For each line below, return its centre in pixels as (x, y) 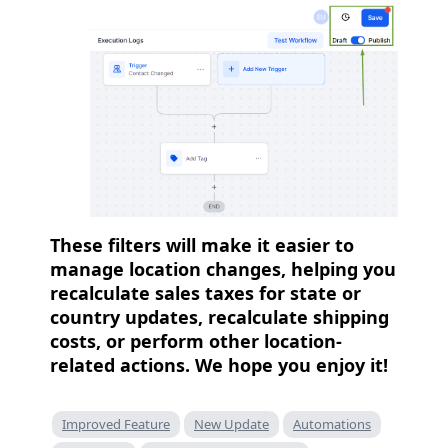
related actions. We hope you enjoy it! (219, 364)
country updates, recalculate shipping (219, 316)
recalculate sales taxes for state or (205, 292)
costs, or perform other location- (196, 340)
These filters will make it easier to (202, 244)
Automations (332, 423)
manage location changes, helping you (223, 268)
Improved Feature (116, 423)
